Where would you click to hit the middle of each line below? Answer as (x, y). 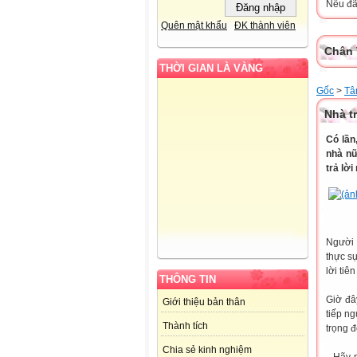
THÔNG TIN (188, 280)
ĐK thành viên (265, 26)
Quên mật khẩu (194, 26)
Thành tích (185, 326)
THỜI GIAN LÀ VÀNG (211, 69)
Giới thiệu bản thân (204, 302)
